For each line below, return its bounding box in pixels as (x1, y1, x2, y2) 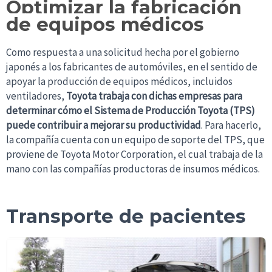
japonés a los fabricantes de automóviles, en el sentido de (6, 60, 257, 74)
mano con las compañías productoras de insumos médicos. (6, 162, 260, 176)
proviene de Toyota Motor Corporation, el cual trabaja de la (6, 148, 263, 161)
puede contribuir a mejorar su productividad (6, 118, 201, 132)
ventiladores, (6, 89, 66, 103)
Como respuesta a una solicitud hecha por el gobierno (6, 46, 239, 59)
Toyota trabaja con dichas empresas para (66, 89, 242, 103)
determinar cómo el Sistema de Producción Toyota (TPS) (6, 104, 255, 118)
